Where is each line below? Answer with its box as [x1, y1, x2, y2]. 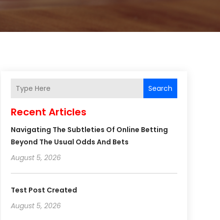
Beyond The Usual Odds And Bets [10, 137, 129, 147]
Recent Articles [10, 105, 86, 119]
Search [148, 83, 172, 93]
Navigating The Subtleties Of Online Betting [10, 125, 168, 135]
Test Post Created [10, 185, 77, 195]
